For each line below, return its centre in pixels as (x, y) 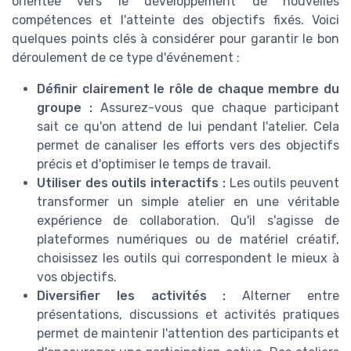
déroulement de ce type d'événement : (126, 57)
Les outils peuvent (282, 183)
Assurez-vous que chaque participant (216, 107)
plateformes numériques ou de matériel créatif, (188, 239)
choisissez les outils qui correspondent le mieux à (188, 258)
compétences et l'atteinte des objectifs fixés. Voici (175, 20)
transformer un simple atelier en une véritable (188, 201)
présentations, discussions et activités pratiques (188, 314)
